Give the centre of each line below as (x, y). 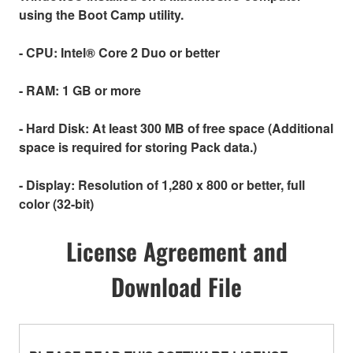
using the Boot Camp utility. (101, 15)
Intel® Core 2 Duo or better (139, 53)
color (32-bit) (56, 204)
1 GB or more (100, 91)
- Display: (47, 185)
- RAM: (39, 91)
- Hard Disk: (54, 128)
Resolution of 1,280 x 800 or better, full (190, 185)
